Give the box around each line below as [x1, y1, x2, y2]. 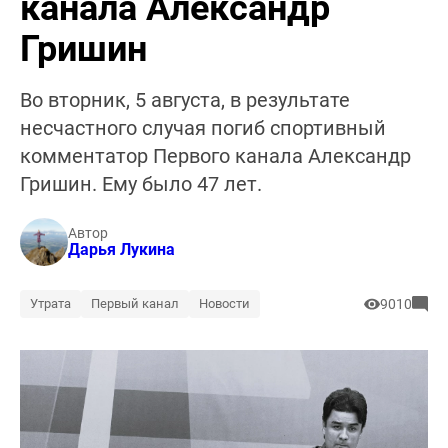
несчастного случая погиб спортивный [20, 116, 386, 140]
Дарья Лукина [68, 240, 175, 259]
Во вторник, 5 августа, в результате [20, 88, 350, 112]
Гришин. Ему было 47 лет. [20, 172, 262, 196]
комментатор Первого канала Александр [20, 144, 411, 168]
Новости [199, 296, 250, 311]
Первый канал [91, 296, 179, 311]
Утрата [30, 296, 71, 311]
